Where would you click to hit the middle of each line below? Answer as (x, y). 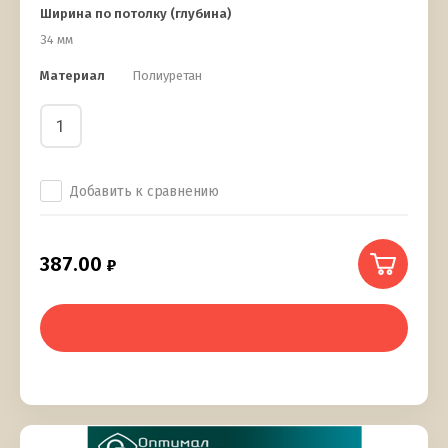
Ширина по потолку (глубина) (135, 14)
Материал (72, 76)
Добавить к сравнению (144, 192)
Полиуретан (167, 76)
